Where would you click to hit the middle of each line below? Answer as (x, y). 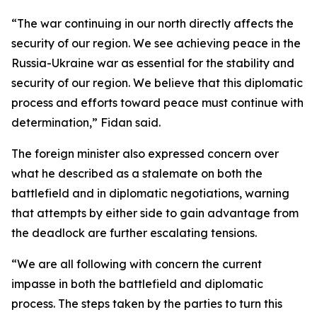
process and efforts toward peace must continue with (157, 103)
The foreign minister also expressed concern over (145, 154)
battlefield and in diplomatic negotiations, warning (150, 193)
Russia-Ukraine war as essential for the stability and (153, 63)
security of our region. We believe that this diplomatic (157, 83)
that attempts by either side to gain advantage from (155, 213)
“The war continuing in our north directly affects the (152, 23)
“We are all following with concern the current (137, 264)
